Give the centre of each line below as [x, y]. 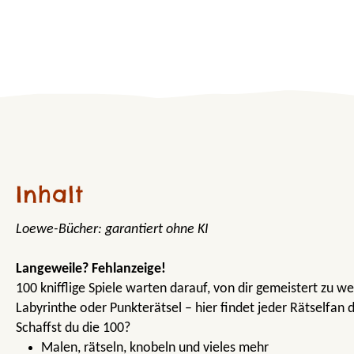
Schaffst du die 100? [73, 328]
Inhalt [50, 194]
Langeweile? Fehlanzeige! [91, 269]
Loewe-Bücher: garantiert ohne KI [112, 229]
